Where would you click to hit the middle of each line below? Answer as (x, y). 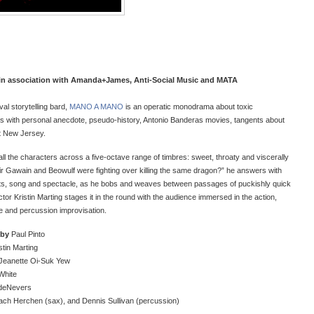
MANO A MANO (97, 106)
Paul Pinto (27, 234)
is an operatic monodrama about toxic (189, 106)
